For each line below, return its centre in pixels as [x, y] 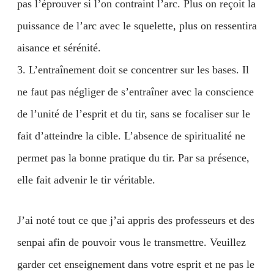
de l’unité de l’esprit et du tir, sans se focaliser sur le [134, 114]
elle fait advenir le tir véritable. [86, 180]
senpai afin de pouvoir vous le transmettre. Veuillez [131, 242]
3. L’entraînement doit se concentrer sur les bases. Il [133, 70]
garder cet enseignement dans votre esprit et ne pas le [136, 264]
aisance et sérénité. [59, 48]
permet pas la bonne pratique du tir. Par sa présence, [133, 158]
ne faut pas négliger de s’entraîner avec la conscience [135, 92]
